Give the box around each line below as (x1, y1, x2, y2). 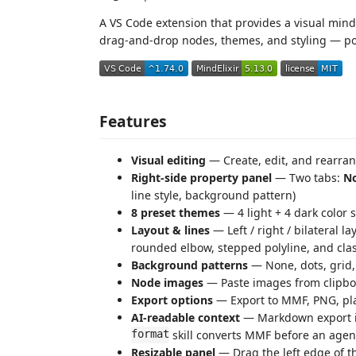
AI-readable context (131, 309, 240, 325)
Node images (131, 274, 203, 290)
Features (99, 110, 167, 132)
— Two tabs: (272, 169, 343, 185)
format (131, 327, 169, 342)
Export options (131, 292, 213, 308)
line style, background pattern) (131, 187, 296, 203)
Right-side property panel (131, 169, 272, 185)
